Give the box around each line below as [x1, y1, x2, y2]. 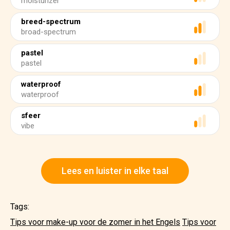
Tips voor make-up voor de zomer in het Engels [10, 217, 180, 227]
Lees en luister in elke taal [62, 165, 168, 176]
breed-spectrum [21, 17, 81, 26]
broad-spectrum [21, 27, 76, 36]
